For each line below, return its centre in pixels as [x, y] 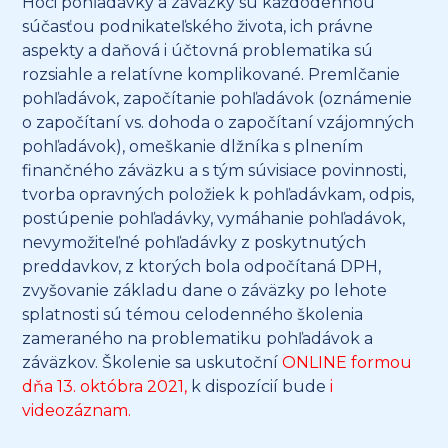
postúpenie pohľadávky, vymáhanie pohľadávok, [214, 219]
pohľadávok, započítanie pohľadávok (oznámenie [217, 99]
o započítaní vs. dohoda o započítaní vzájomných [218, 123]
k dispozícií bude [261, 387]
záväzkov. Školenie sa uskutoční [152, 363]
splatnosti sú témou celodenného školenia [193, 315]
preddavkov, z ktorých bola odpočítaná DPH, [202, 267]
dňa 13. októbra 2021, [107, 387]
